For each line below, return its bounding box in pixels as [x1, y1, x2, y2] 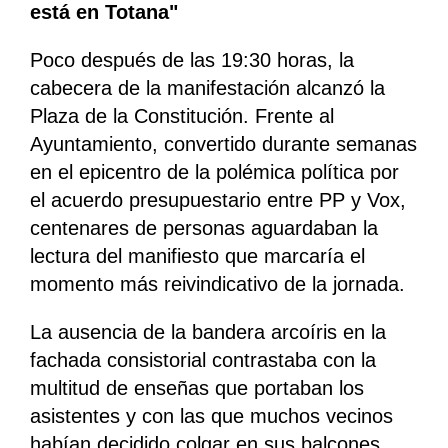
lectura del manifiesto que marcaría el [30, 245, 365, 268]
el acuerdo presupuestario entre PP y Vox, [30, 189, 406, 212]
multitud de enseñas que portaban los [30, 377, 364, 400]
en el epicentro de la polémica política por [30, 161, 399, 184]
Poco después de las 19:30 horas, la [30, 49, 354, 72]
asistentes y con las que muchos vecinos [30, 405, 393, 428]
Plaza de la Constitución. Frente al [30, 105, 334, 128]
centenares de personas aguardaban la [30, 217, 378, 240]
